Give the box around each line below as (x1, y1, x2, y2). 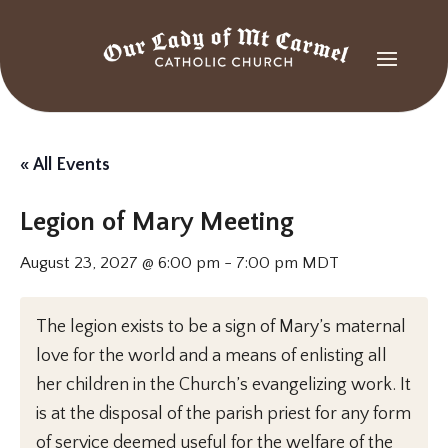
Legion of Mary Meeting (20, 207, 294, 237)
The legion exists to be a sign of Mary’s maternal (36, 317, 406, 337)
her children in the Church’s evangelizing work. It (36, 375, 411, 395)
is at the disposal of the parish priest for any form (36, 404, 411, 424)
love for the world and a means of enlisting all (36, 346, 387, 366)
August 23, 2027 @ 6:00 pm (20, 254, 220, 272)
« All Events (20, 155, 110, 175)
